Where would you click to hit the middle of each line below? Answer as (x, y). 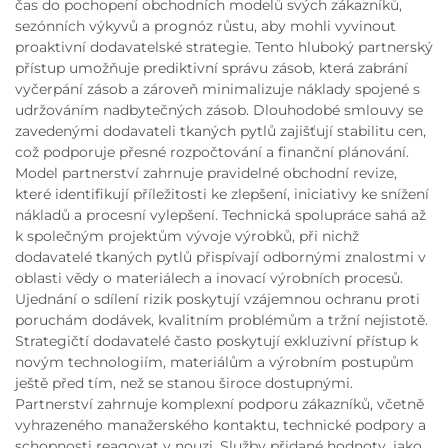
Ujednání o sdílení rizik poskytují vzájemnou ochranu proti (217, 299)
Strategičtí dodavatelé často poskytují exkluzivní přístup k (216, 341)
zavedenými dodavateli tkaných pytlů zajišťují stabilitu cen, (220, 131)
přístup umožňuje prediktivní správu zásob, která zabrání (211, 68)
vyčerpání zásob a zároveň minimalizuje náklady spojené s (217, 89)
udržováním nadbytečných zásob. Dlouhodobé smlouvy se (219, 110)
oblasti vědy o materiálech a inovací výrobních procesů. (209, 278)
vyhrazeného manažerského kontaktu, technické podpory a (220, 425)
